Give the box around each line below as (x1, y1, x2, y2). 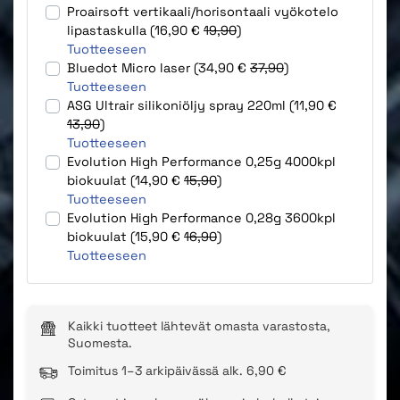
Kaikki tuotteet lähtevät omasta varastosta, (68, 317, 330, 334)
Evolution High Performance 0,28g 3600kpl (67, 209, 336, 226)
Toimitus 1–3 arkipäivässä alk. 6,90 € (68, 362, 287, 379)
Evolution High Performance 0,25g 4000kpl (67, 153, 336, 170)
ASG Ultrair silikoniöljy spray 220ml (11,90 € (67, 96, 337, 113)
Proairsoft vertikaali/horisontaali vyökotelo (67, 3, 338, 20)
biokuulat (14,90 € (67, 171, 184, 188)
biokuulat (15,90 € (67, 228, 184, 245)
